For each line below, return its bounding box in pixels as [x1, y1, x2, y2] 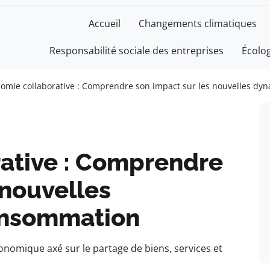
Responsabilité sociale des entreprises [49, 44, 224, 57]
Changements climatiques [139, 17, 257, 30]
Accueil [89, 17, 121, 30]
